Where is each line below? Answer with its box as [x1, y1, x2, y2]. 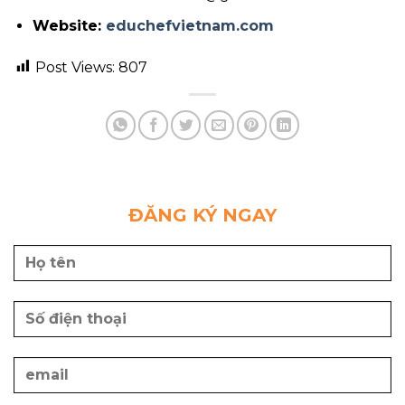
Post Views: [35, 58, 115, 76]
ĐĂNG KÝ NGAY [128, 203, 277, 226]
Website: [32, 16, 106, 34]
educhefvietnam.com [105, 16, 274, 34]
